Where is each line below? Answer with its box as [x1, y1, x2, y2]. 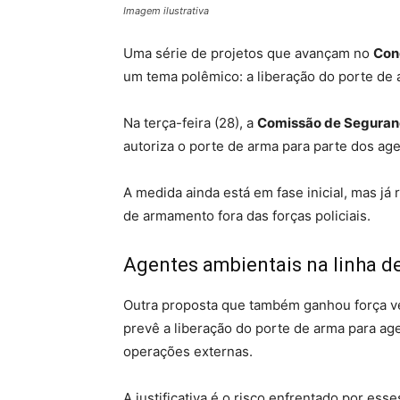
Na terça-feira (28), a [123, 114, 257, 131]
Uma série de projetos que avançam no [123, 45, 373, 62]
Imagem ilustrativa [123, 4, 209, 17]
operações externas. [123, 343, 253, 360]
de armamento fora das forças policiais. [123, 207, 371, 224]
